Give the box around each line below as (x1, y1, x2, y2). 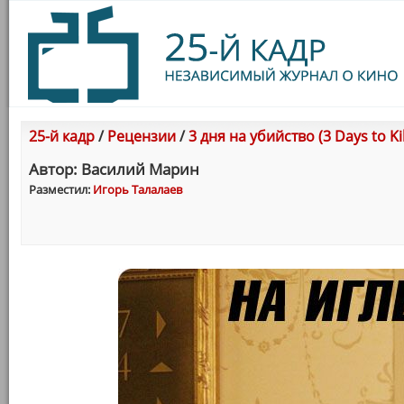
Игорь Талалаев (93, 181, 182, 197)
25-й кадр (29, 126, 95, 146)
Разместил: (29, 181, 93, 197)
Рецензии (107, 126, 176, 146)
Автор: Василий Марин (29, 159, 199, 179)
